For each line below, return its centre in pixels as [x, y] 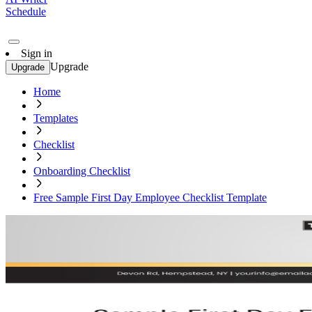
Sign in [37, 53]
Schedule [26, 11]
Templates [56, 118]
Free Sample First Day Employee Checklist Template [150, 197]
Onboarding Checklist [82, 171]
